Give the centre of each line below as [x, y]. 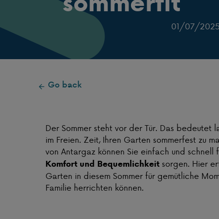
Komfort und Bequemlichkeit [102, 164]
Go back [65, 84]
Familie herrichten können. [95, 187]
